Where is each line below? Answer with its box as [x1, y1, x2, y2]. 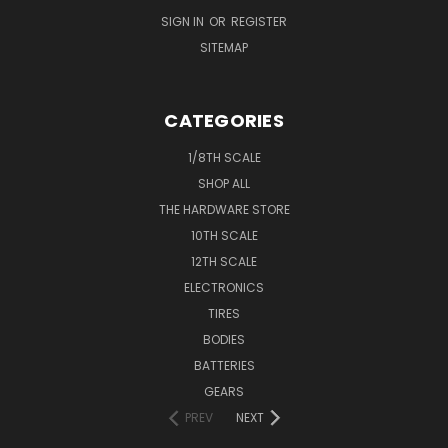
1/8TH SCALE [187, 148, 261, 166]
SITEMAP [200, 38, 248, 56]
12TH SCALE [191, 252, 257, 270]
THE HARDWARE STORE [158, 200, 290, 218]
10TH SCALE [190, 226, 258, 244]
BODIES [203, 330, 245, 348]
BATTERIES [193, 356, 255, 374]
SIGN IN [161, 12, 207, 30]
